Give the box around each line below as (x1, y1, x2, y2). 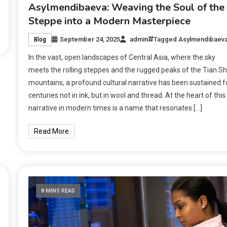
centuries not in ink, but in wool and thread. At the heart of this (28, 91, 225, 100)
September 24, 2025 (59, 35, 120, 44)
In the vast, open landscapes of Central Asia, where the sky (28, 53, 215, 62)
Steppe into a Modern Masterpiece (28, 14, 191, 28)
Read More (33, 127, 69, 136)
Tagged (153, 35, 178, 44)
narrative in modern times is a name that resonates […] (28, 104, 202, 112)
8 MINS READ (41, 187, 75, 195)
